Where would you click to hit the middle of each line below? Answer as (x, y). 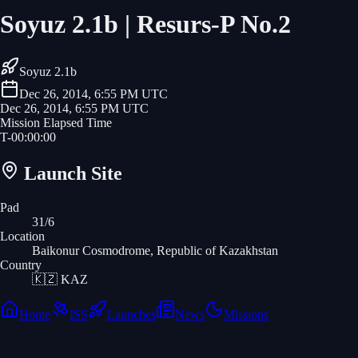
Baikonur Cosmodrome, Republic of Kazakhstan (155, 250)
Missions (246, 314)
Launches (131, 314)
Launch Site (71, 173)
